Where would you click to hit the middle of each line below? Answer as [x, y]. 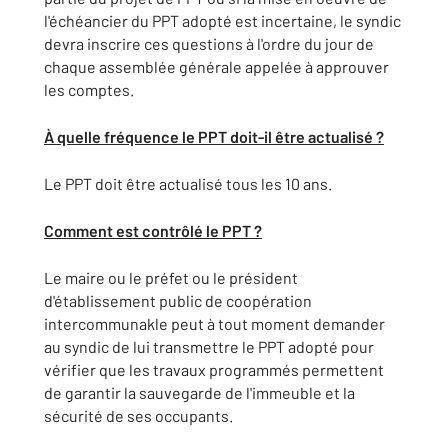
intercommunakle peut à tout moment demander [214, 323]
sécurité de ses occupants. [138, 415]
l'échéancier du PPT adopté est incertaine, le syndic [222, 20]
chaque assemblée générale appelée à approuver [216, 66]
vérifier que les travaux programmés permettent [214, 369]
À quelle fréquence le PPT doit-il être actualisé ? [214, 136]
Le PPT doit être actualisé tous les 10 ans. [188, 183]
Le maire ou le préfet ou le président [171, 277]
